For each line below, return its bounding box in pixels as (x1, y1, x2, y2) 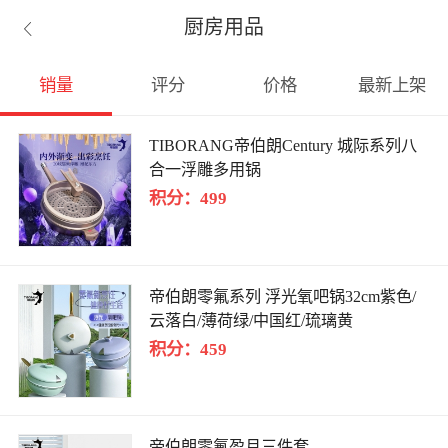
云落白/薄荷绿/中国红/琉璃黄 (149, 311, 354, 329)
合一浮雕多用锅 (149, 161, 262, 179)
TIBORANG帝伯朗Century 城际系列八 (149, 137, 418, 155)
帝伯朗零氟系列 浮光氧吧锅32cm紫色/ (149, 287, 417, 305)
